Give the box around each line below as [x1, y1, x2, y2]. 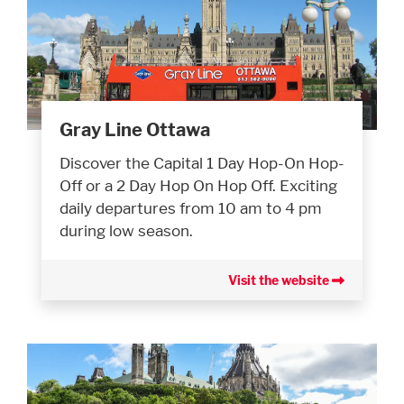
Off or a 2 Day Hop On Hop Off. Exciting [60, 176, 337, 196]
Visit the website [228, 272, 332, 289]
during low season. [60, 221, 193, 241]
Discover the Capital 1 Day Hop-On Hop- [60, 153, 344, 173]
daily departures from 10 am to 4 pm [60, 198, 322, 218]
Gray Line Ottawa [60, 119, 210, 142]
